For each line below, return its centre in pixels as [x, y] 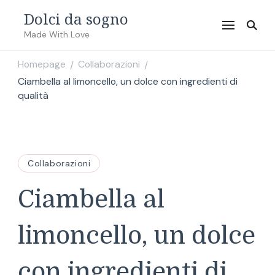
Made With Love [57, 34]
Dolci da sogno [76, 19]
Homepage [42, 64]
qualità [33, 95]
